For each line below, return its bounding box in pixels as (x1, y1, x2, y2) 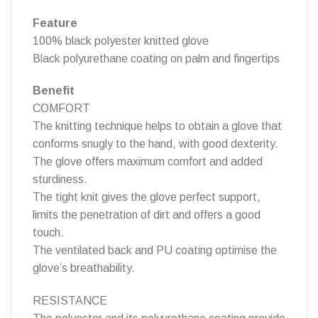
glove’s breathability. (33, 262, 135, 275)
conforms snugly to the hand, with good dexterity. (33, 138, 278, 150)
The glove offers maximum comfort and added (33, 155, 263, 168)
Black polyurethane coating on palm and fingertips (33, 52, 280, 65)
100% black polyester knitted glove (33, 34, 209, 47)
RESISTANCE (33, 295, 107, 307)
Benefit (33, 84, 75, 97)
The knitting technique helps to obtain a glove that (33, 120, 282, 133)
